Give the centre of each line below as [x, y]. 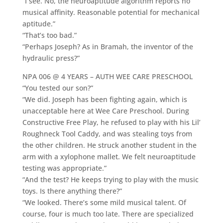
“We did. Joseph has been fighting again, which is [105, 99]
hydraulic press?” [51, 58]
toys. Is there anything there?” [72, 191]
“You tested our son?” [57, 88]
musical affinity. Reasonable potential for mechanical [111, 12]
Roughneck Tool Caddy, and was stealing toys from [107, 133]
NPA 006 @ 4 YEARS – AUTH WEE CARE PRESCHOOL [107, 76]
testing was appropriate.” [64, 168]
